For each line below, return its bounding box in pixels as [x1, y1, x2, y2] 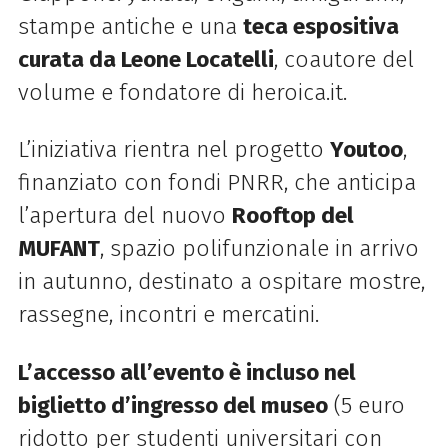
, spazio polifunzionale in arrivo [99, 235, 419, 263]
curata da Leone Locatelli [17, 46, 274, 74]
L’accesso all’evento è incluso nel [17, 358, 356, 386]
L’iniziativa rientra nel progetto [17, 136, 330, 164]
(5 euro [327, 391, 405, 419]
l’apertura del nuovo [17, 202, 232, 230]
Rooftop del [231, 202, 354, 230]
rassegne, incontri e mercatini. [17, 301, 319, 329]
